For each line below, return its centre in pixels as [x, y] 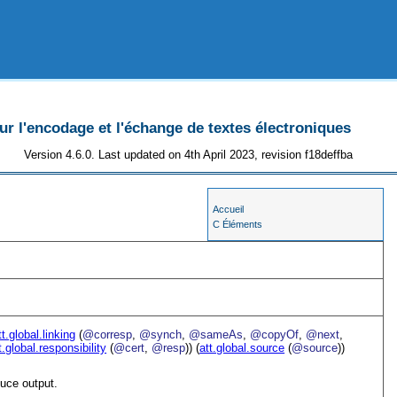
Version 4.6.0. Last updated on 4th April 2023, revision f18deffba [189, 154]
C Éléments [238, 225]
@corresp [108, 334]
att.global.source [242, 347]
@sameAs [216, 334]
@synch [161, 334]
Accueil [229, 210]
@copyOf [275, 334]
